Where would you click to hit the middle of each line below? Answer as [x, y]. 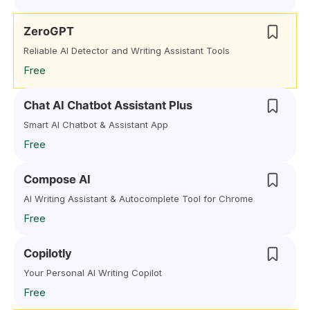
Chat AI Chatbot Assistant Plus [108, 105]
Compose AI [57, 179]
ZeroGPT [49, 31]
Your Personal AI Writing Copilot [93, 273]
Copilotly [48, 253]
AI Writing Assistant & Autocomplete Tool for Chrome [138, 199]
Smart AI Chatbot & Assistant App [96, 125]
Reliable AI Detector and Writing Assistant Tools [127, 51]
